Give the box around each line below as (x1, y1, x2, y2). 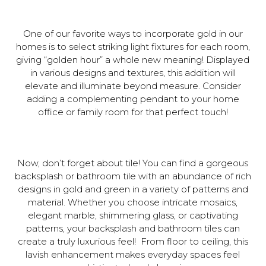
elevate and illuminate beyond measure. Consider (24, 81, 241, 91)
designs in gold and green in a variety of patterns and (17, 184, 248, 195)
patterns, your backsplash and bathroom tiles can (26, 223, 240, 234)
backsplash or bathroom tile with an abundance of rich (14, 171, 251, 182)
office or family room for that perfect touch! (37, 107, 228, 118)
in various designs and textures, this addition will (30, 68, 236, 78)
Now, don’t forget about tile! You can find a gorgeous (17, 158, 249, 169)
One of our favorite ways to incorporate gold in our (23, 28, 243, 39)
